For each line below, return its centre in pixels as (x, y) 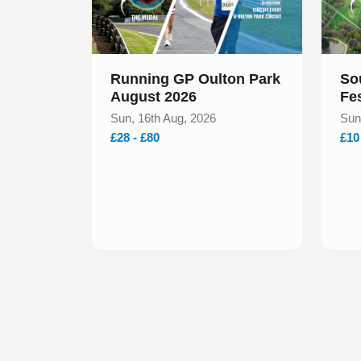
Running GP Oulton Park (195, 79)
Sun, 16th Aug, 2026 (163, 118)
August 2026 (154, 97)
